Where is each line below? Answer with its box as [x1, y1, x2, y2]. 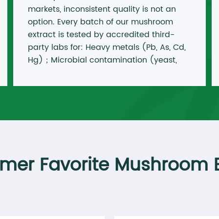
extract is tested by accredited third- [27, 28, 175, 42]
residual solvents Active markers [27, 79, 154, 92]
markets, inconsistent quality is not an [27, 3, 176, 16]
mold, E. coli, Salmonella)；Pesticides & [27, 66, 180, 80]
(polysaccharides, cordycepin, [27, 92, 147, 105]
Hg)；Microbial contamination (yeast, [27, 54, 177, 67]
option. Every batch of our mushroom [27, 16, 173, 29]
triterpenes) [27, 105, 75, 118]
